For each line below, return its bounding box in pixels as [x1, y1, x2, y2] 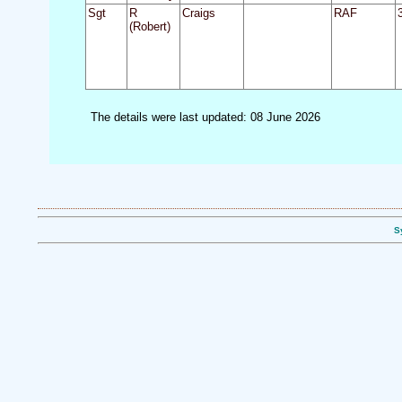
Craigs [181, 6, 215, 21]
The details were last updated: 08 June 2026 [90, 109, 320, 124]
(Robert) [128, 20, 170, 34]
